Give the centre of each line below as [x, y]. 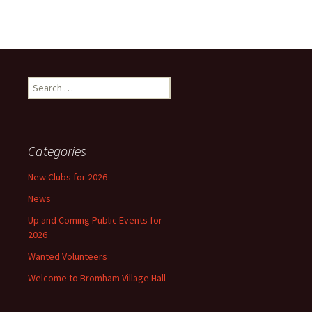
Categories [57, 151]
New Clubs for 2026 [68, 177]
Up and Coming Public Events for [95, 220]
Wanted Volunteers [68, 256]
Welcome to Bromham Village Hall [97, 278]
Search [42, 83]
